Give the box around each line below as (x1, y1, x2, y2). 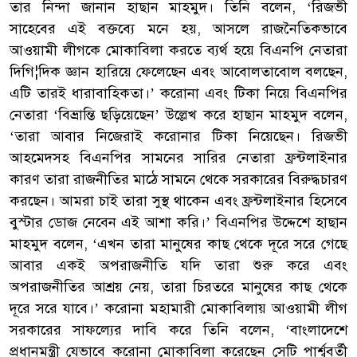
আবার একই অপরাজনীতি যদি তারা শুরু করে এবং (10, 256, 347, 274)
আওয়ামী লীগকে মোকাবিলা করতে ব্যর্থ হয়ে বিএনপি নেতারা (10, 41, 347, 59)
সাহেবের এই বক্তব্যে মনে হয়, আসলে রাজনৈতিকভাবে (10, 19, 347, 37)
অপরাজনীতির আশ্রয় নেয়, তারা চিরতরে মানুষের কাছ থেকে (10, 277, 347, 296)
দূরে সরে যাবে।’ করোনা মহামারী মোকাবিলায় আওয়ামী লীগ (10, 299, 347, 317)
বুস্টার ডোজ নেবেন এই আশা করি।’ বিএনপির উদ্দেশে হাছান (10, 213, 347, 231)
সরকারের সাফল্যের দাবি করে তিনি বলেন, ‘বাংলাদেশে (10, 320, 347, 339)
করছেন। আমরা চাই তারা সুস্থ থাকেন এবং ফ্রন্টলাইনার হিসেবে (10, 191, 347, 210)
